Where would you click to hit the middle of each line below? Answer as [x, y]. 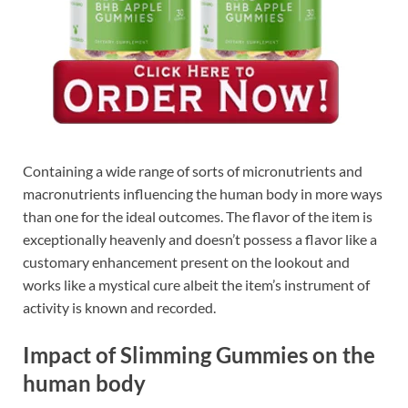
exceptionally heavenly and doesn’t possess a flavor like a [200, 240]
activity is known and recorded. [119, 308]
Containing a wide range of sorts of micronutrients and [193, 171]
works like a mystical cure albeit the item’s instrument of [196, 285]
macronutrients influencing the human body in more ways [203, 194]
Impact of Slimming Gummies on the [199, 355]
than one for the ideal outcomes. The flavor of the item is [198, 217]
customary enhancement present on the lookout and [186, 262]
